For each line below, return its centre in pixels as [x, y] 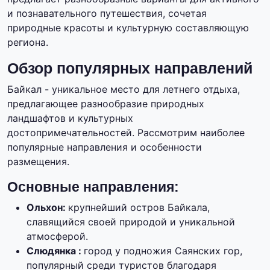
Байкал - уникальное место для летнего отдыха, [124, 89]
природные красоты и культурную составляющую [128, 28]
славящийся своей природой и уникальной [131, 222]
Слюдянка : [55, 251]
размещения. [38, 162]
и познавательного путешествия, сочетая [107, 14]
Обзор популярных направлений [130, 68]
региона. [28, 42]
